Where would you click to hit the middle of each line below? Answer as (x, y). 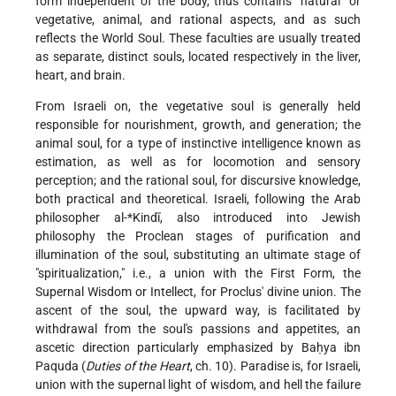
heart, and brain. (80, 75)
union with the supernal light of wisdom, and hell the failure (198, 384)
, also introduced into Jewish (260, 217)
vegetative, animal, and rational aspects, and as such (198, 19)
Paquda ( (61, 366)
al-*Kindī (137, 217)
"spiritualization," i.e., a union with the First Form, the (198, 273)
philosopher (75, 217)
